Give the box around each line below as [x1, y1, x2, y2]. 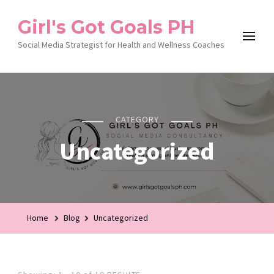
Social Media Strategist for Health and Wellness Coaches [18, 39, 224, 50]
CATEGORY [115, 114, 159, 125]
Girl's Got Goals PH [18, 16, 194, 39]
